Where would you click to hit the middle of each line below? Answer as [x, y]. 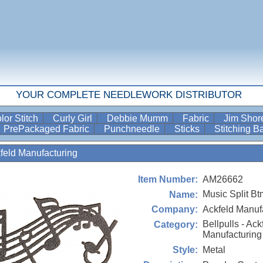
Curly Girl [74, 118]
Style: [185, 250]
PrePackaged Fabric [48, 129]
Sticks [188, 129]
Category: [176, 224]
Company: [175, 210]
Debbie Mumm [139, 118]
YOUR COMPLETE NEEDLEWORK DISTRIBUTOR [129, 95]
